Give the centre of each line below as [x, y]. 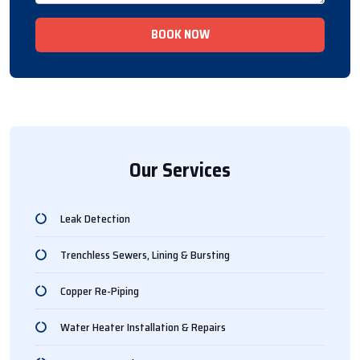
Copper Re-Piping [99, 290]
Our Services [180, 170]
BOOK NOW [180, 34]
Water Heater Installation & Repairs [143, 327]
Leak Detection [95, 218]
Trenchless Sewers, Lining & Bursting [145, 254]
